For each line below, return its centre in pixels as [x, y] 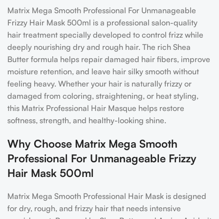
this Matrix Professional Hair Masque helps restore [96, 108]
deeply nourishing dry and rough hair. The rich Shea [99, 47]
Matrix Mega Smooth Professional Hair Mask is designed [107, 196]
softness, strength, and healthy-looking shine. [87, 120]
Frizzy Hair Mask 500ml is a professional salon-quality [102, 23]
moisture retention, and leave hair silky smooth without [103, 72]
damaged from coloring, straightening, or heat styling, [103, 96]
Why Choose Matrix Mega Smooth [92, 144]
